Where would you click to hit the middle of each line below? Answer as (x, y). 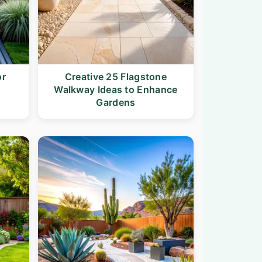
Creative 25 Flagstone (116, 77)
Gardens (116, 103)
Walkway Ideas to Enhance (116, 90)
